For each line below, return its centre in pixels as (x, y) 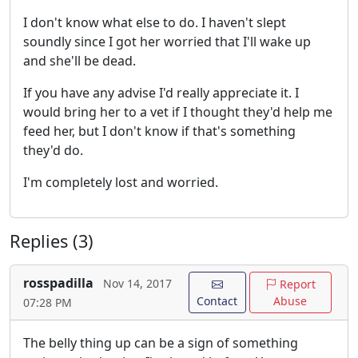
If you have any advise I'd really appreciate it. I (161, 93)
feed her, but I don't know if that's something (159, 131)
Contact (217, 301)
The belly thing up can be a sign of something (161, 343)
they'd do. (53, 151)
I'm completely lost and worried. (121, 183)
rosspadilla (58, 283)
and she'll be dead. (80, 61)
